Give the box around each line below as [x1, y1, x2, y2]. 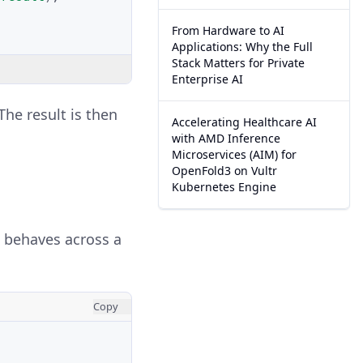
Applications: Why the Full [172, 39, 314, 54]
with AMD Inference [172, 130, 281, 146]
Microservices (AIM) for [172, 147, 297, 162]
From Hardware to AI [172, 23, 285, 38]
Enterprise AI [172, 71, 244, 87]
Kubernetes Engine [172, 179, 277, 194]
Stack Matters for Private [172, 55, 305, 70]
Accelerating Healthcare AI [172, 114, 318, 130]
